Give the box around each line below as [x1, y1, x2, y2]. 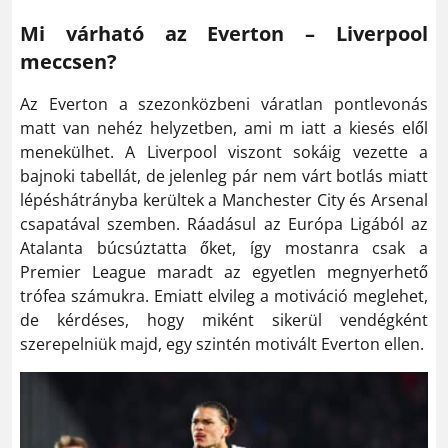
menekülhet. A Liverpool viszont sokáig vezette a [20, 141, 428, 163]
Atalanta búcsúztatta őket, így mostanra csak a [20, 237, 428, 259]
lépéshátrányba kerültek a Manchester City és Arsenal [20, 189, 428, 211]
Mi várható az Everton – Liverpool [20, 20, 428, 47]
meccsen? [20, 48, 117, 75]
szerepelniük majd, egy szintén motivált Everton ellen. [20, 333, 424, 355]
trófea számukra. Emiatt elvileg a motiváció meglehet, [20, 285, 428, 307]
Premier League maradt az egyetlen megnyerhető [20, 261, 428, 283]
